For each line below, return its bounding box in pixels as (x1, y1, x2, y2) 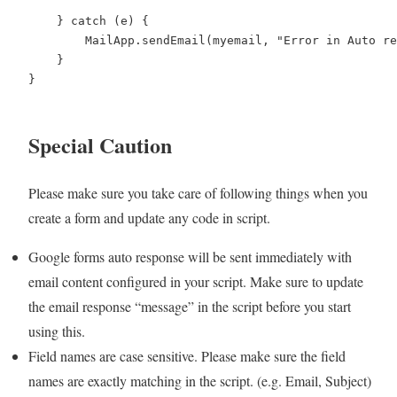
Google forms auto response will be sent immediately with (28, 247, 352, 267)
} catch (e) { (28, 13, 149, 27)
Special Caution (28, 128, 172, 160)
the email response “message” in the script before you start (28, 297, 351, 316)
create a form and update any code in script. (28, 208, 270, 228)
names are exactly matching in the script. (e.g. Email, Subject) (28, 371, 371, 391)
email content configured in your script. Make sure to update (28, 272, 363, 292)
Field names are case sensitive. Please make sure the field (28, 346, 346, 366)
